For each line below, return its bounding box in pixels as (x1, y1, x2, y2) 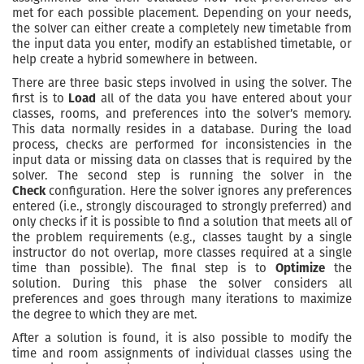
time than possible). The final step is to (12, 261, 275, 275)
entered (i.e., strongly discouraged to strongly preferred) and (12, 199, 352, 214)
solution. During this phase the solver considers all (12, 276, 352, 291)
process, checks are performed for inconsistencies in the (12, 137, 352, 152)
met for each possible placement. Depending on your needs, (12, 6, 352, 20)
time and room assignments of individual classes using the (12, 346, 352, 361)
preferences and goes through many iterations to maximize (12, 292, 352, 306)
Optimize (275, 261, 325, 275)
